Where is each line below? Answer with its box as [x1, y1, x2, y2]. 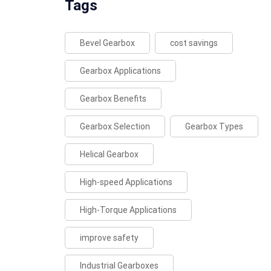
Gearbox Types [185, 122, 243, 131]
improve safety [80, 233, 139, 243]
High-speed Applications [80, 177, 172, 187]
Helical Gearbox [80, 149, 139, 159]
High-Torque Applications [80, 205, 177, 215]
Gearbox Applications [80, 66, 161, 76]
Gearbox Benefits [80, 94, 146, 103]
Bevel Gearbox [80, 38, 135, 48]
